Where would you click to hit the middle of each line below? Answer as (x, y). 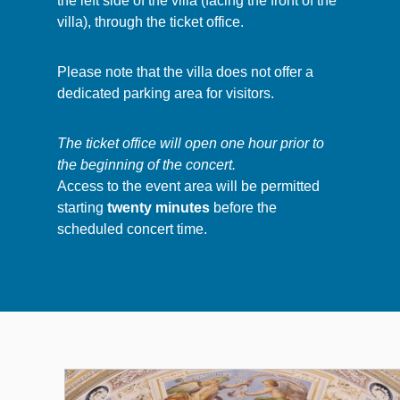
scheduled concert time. (132, 229)
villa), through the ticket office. (150, 21)
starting (82, 207)
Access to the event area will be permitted (188, 186)
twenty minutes (158, 207)
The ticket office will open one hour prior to (191, 143)
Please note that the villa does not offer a (185, 71)
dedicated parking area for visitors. (166, 93)
